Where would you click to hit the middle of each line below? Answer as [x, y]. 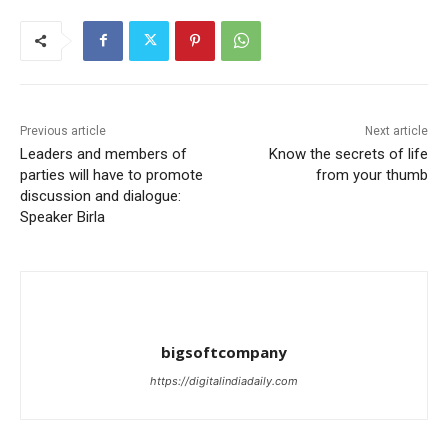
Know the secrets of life [348, 153]
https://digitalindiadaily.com [224, 380]
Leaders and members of [103, 153]
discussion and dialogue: [100, 195]
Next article [396, 130]
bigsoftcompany [224, 351]
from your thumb [371, 174]
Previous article [63, 130]
